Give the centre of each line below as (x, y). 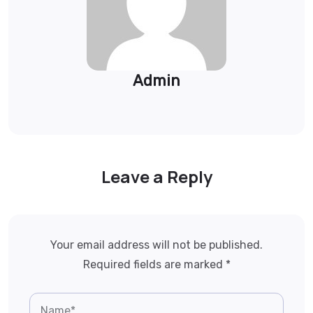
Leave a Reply (156, 176)
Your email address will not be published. (156, 245)
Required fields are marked (154, 264)
